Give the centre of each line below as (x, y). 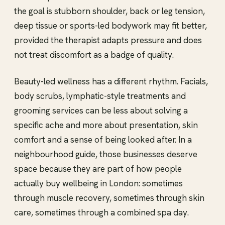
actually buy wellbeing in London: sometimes (98, 184)
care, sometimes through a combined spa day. (101, 213)
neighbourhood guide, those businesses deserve (106, 154)
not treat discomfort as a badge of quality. (94, 55)
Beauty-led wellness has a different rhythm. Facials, (111, 82)
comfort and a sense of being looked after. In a (103, 140)
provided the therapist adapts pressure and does (108, 40)
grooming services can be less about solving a (101, 111)
